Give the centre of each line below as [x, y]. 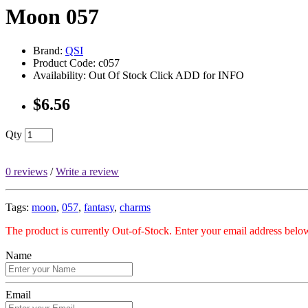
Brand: [49, 50]
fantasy [99, 207]
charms [135, 207]
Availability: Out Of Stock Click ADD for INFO [139, 75]
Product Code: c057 [76, 63]
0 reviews [26, 171]
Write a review [87, 171]
